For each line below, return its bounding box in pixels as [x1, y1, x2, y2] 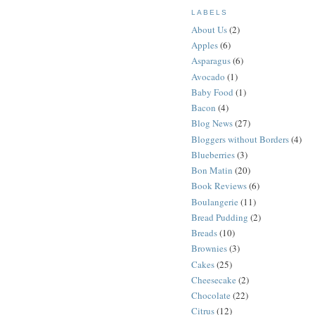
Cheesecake [191, 273, 236, 286]
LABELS [191, 8, 229, 17]
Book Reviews [191, 179, 247, 193]
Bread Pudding [191, 210, 248, 224]
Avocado [191, 70, 225, 83]
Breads [191, 226, 217, 240]
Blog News [191, 117, 233, 130]
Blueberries [191, 148, 235, 161]
